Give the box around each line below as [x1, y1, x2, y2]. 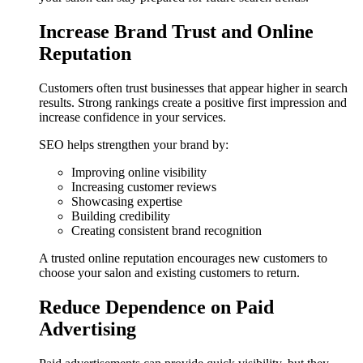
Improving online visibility [71, 164, 207, 179]
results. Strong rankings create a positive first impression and [39, 95, 347, 109]
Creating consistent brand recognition [71, 223, 262, 237]
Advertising [39, 318, 136, 340]
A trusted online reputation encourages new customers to [39, 250, 327, 265]
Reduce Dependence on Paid [39, 296, 274, 318]
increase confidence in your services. [39, 109, 226, 124]
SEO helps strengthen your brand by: [39, 137, 228, 152]
